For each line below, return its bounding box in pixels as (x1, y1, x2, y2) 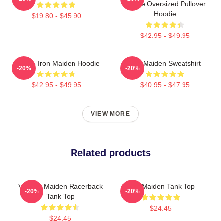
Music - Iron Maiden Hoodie (13, 59, 100, 67)
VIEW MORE (91, 110, 130, 117)
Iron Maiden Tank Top (127, 182, 195, 190)
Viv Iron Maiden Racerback (18, 182, 103, 190)
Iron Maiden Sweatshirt (129, 59, 201, 67)
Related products (70, 147, 151, 158)
